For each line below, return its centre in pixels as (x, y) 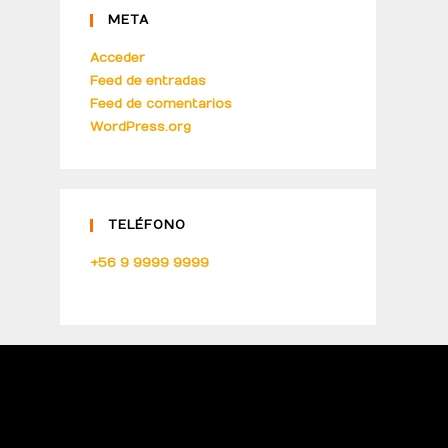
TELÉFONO (147, 225)
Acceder (117, 58)
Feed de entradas (148, 81)
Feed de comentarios (161, 104)
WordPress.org (140, 127)
